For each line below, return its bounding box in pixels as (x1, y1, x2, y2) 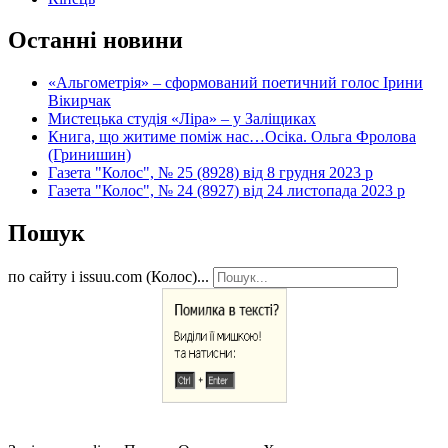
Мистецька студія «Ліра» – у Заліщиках (48, 110, 316, 128)
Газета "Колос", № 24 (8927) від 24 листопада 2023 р (48, 182, 405, 200)
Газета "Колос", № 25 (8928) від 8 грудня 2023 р (48, 164, 373, 182)
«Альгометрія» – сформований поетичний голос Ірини (48, 74, 423, 92)
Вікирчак (48, 92, 111, 110)
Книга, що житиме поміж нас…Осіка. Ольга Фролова (48, 128, 416, 146)
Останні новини (8, 27, 183, 54)
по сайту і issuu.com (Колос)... (8, 268, 209, 286)
